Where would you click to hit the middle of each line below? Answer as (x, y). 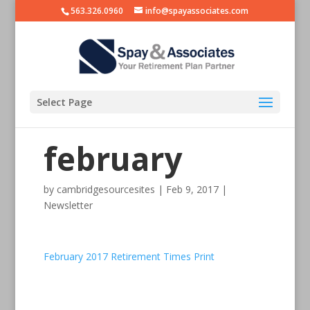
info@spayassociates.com (197, 11)
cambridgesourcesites (106, 190)
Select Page (64, 102)
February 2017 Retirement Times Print (129, 257)
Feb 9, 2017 (192, 190)
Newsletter (68, 206)
